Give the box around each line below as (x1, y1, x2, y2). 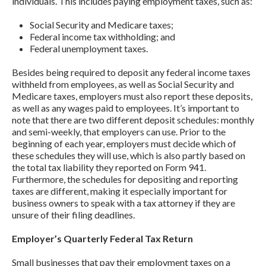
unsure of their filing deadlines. (12, 208, 135, 220)
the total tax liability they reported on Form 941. (12, 161, 206, 173)
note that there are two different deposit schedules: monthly (12, 113, 254, 125)
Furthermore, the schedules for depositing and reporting (12, 173, 238, 185)
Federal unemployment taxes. (30, 42, 148, 54)
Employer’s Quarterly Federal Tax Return (12, 232, 193, 244)
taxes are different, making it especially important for (12, 185, 227, 197)
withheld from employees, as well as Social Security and (12, 78, 234, 90)
